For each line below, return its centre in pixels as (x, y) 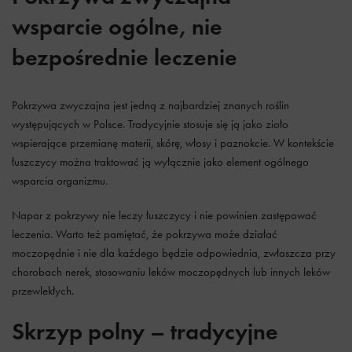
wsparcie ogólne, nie (117, 26)
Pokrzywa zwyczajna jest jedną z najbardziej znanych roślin (150, 105)
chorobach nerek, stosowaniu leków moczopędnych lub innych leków (171, 272)
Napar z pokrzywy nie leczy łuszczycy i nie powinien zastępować (164, 215)
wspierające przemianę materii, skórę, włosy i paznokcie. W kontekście (173, 143)
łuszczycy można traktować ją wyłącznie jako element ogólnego (160, 162)
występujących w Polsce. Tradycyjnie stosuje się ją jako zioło (150, 124)
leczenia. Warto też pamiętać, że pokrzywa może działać (145, 234)
